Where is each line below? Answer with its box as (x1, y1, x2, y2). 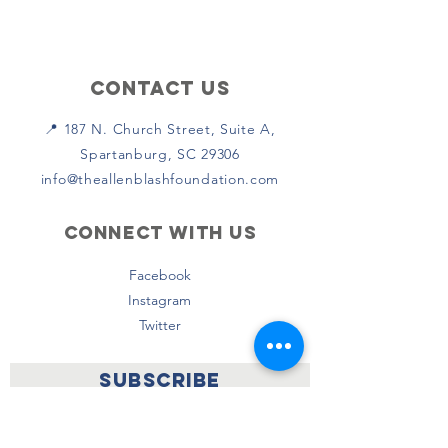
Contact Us (89, 76, 231, 100)
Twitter (138, 316, 181, 334)
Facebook (128, 266, 191, 284)
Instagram (128, 291, 191, 309)
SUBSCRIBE (99, 368, 221, 392)
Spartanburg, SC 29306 (80, 145, 240, 163)
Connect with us (63, 221, 257, 244)
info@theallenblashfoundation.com (40, 170, 280, 188)
